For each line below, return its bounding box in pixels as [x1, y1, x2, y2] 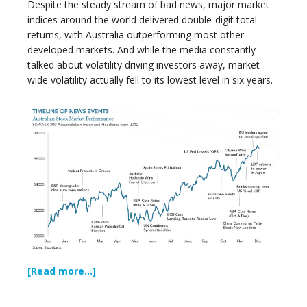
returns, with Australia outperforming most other [27, 28, 244, 41]
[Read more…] [27, 265, 96, 278]
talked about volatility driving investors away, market [27, 58, 260, 71]
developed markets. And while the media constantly [27, 43, 256, 56]
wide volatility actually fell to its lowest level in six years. [27, 73, 273, 86]
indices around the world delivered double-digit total [27, 13, 257, 26]
